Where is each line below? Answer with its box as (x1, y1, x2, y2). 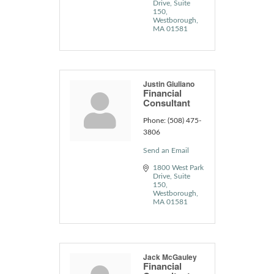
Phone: (143, 116, 166, 124)
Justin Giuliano (143, 78, 194, 89)
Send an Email (143, 146, 189, 154)
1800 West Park (152, 163, 204, 171)
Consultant (143, 95, 190, 109)
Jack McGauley (143, 251, 197, 262)
